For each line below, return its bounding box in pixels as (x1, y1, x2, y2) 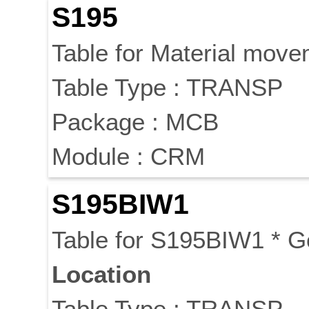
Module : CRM (52, 143, 205, 170)
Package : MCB (52, 108, 219, 136)
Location (52, 261, 151, 288)
